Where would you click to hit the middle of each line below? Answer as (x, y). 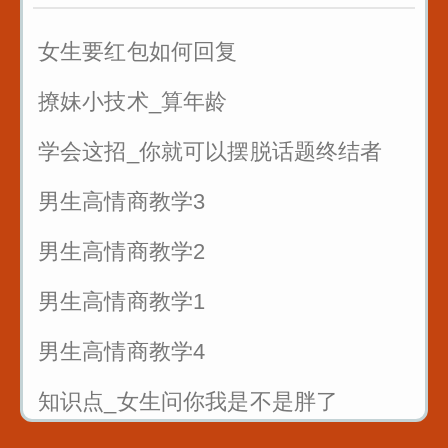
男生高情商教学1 (122, 301)
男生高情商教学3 (122, 201)
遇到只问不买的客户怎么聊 (171, 113)
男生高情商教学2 (122, 251)
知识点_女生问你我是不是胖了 (188, 401)
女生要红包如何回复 (138, 51)
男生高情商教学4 (122, 351)
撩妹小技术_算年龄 (133, 101)
